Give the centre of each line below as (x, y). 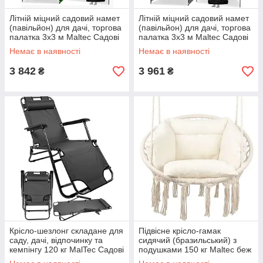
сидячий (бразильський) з (188, 240)
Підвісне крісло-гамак (180, 231)
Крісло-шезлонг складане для (66, 231)
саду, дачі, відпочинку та (56, 240)
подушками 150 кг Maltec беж (195, 249)
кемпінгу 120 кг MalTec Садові (67, 249)
